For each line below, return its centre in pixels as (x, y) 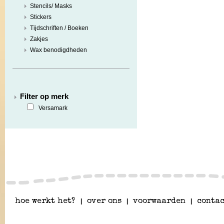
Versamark (53, 108)
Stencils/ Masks (51, 6)
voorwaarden (159, 201)
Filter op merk (44, 96)
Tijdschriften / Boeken (59, 28)
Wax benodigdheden (58, 50)
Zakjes (39, 39)
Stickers (41, 17)
